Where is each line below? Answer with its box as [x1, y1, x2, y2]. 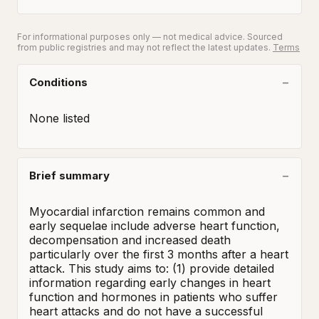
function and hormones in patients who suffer [29, 290, 278, 304]
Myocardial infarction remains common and [29, 204, 265, 219]
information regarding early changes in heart [29, 276, 271, 290]
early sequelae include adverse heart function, [29, 219, 280, 233]
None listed [29, 111, 90, 125]
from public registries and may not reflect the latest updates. [17, 42, 273, 53]
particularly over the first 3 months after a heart [29, 247, 288, 261]
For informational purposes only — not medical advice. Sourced [17, 31, 283, 42]
